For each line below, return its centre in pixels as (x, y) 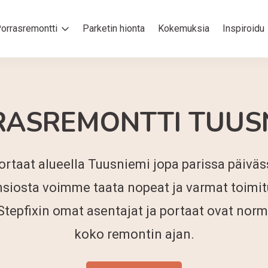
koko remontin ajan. (134, 234)
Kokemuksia (184, 28)
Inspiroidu (243, 28)
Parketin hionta (114, 28)
